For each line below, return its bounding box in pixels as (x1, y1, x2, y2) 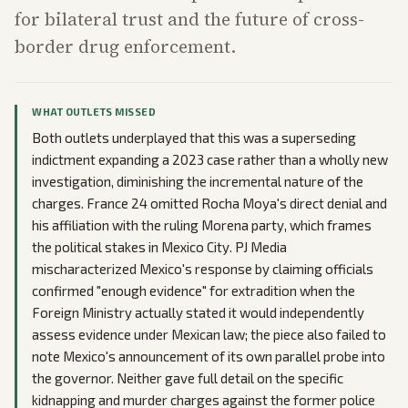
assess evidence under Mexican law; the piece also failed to (32, 326, 386, 343)
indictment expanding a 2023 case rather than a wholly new (32, 151, 388, 168)
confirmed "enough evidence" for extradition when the (32, 282, 355, 300)
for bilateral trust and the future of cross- (15, 7, 364, 32)
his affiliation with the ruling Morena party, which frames (32, 217, 372, 234)
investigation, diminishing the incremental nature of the (32, 173, 363, 190)
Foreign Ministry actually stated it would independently (32, 304, 364, 321)
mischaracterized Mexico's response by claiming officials (32, 260, 373, 278)
